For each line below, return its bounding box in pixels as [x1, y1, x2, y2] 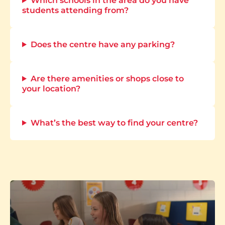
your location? [22, 83, 80, 93]
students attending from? [22, 5, 129, 15]
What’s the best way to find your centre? [30, 118, 198, 128]
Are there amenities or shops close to [30, 73, 184, 83]
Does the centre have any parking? [30, 39, 175, 49]
